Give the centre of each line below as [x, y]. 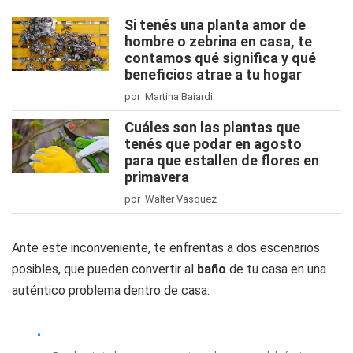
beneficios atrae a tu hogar [213, 74]
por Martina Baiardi [169, 97]
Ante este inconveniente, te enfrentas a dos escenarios [166, 248]
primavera [157, 177]
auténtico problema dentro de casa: [111, 290]
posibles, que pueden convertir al [104, 269]
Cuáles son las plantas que [212, 127]
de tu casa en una [276, 269]
